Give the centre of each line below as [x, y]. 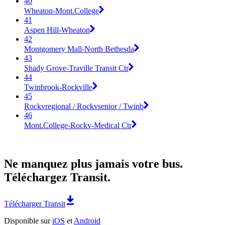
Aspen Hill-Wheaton [57, 30]
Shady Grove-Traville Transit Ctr [76, 68]
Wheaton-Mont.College [62, 11]
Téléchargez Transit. [57, 177]
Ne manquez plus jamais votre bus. [93, 163]
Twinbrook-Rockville [58, 87]
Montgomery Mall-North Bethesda [79, 49]
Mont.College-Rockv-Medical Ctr [78, 125]
